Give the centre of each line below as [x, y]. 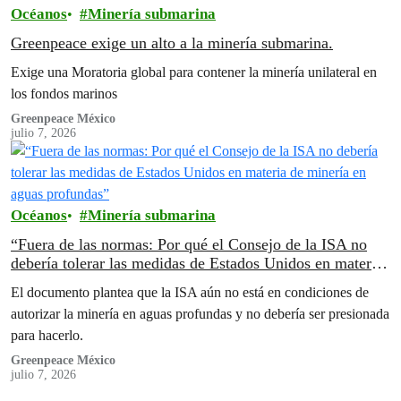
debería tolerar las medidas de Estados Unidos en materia [197, 263]
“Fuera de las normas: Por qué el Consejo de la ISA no [189, 244]
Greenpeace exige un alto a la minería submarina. [172, 43]
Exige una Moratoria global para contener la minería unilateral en [194, 72]
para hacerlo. [47, 335]
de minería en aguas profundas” [114, 282]
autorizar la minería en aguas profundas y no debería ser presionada [200, 313]
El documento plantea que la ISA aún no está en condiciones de [190, 292]
